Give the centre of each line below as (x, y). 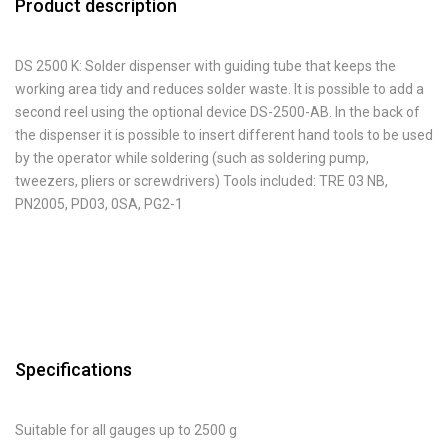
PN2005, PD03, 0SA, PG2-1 (99, 204)
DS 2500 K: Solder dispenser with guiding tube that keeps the (205, 66)
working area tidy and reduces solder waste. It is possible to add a (219, 89)
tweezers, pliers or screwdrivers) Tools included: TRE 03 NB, (201, 181)
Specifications (73, 369)
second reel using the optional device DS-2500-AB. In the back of (217, 112)
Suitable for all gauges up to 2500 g (126, 430)
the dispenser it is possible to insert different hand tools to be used (224, 135)
